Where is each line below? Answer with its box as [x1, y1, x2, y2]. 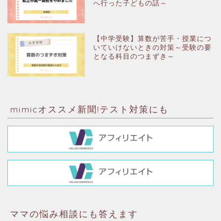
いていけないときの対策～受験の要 [93, 43, 212, 51]
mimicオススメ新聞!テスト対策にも [10, 103, 169, 114]
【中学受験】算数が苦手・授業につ [93, 35, 212, 42]
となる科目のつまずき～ [93, 52, 175, 60]
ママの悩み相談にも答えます [10, 208, 138, 220]
